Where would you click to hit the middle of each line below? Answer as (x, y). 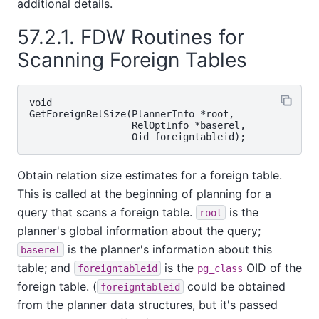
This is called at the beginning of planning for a (144, 193)
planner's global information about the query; (139, 230)
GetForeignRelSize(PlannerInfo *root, (132, 114)
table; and (46, 267)
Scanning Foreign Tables (135, 60)
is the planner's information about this (168, 249)
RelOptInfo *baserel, (137, 125)
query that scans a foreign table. (106, 212)
